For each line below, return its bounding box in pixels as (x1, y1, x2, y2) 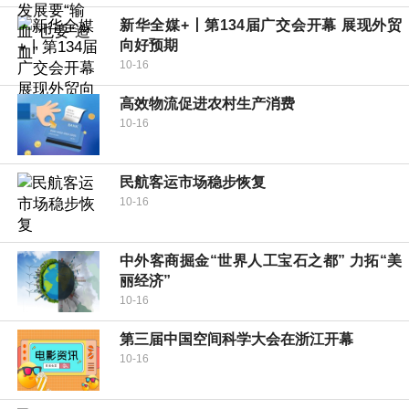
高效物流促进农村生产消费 (120, 96, 295, 112)
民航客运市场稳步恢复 (120, 174, 266, 191)
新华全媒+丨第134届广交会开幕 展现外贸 (120, 17, 402, 34)
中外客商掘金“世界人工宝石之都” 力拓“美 (120, 253, 402, 269)
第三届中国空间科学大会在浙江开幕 (120, 331, 353, 348)
